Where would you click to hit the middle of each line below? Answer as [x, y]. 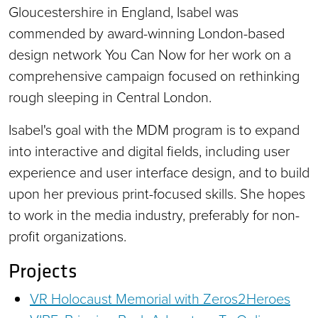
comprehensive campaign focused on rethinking [154, 76]
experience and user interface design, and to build [159, 172]
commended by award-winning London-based [147, 33]
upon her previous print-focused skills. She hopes [157, 193]
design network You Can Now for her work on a [150, 54]
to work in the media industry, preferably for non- [154, 215]
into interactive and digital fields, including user [149, 151]
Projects [43, 270]
